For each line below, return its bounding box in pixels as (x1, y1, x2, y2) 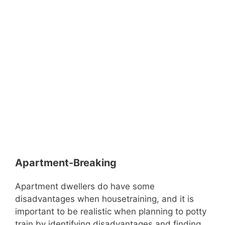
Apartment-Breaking (15, 156, 117, 169)
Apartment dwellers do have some (15, 181, 155, 191)
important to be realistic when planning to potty (15, 206, 206, 216)
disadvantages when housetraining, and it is (15, 193, 194, 204)
